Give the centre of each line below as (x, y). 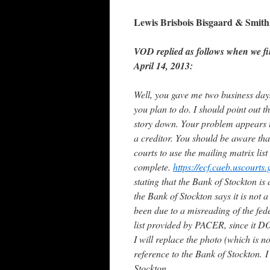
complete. (153, 167)
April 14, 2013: (163, 66)
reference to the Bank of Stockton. (198, 254)
